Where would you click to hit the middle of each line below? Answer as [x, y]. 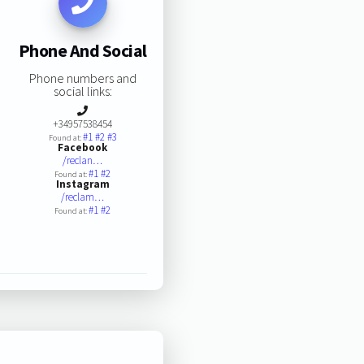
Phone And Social [82, 51]
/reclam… [83, 197]
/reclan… [83, 160]
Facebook [83, 147]
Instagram [82, 184]
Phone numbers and [82, 78]
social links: [82, 91]
